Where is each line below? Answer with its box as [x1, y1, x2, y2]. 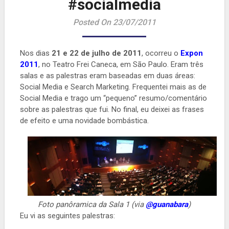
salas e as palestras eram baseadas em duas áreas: [19, 71, 195, 81]
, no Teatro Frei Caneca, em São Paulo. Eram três [38, 60, 203, 70]
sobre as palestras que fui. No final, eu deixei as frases [19, 105, 204, 114]
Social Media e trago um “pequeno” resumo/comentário [19, 94, 207, 103]
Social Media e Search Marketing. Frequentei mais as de [19, 82, 207, 92]
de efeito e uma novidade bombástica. [19, 116, 149, 126]
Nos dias [19, 49, 52, 58]
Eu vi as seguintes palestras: [19, 211, 115, 220]
